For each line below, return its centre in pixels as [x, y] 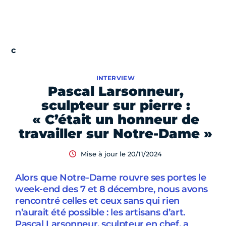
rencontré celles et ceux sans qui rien [97, 201]
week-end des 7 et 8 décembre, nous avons [112, 189]
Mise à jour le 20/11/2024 [121, 154]
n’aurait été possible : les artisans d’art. [100, 213]
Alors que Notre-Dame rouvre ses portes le [111, 178]
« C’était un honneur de [116, 120]
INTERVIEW [116, 78]
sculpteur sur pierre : [116, 106]
